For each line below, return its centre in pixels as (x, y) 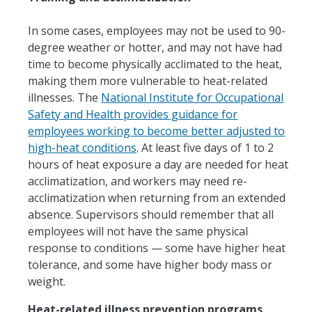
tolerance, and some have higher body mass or (150, 264)
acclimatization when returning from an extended (157, 197)
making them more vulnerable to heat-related (148, 80)
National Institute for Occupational (193, 97)
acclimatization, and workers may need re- (138, 181)
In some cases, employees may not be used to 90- (157, 30)
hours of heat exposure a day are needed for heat (158, 164)
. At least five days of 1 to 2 (205, 147)
